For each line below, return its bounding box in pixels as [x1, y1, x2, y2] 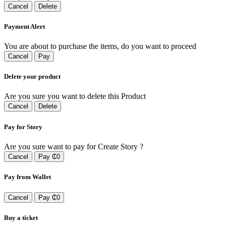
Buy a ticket [4, 214, 38, 222]
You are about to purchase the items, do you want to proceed [4, 41, 196, 50]
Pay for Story [4, 123, 42, 131]
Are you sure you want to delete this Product [4, 92, 146, 101]
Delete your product [4, 73, 61, 81]
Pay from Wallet [4, 173, 51, 181]
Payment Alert [4, 22, 45, 30]
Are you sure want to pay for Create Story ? [4, 142, 143, 151]
